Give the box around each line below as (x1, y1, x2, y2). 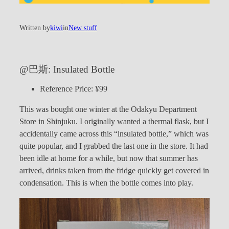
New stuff (68, 24, 97, 32)
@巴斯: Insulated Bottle (19, 64, 114, 75)
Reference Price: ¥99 (40, 84, 107, 94)
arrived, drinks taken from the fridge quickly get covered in (19, 166, 209, 176)
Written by (19, 24, 50, 32)
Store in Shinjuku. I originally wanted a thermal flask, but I (19, 117, 209, 127)
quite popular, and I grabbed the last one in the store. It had (19, 142, 208, 151)
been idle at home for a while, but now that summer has (19, 154, 198, 164)
